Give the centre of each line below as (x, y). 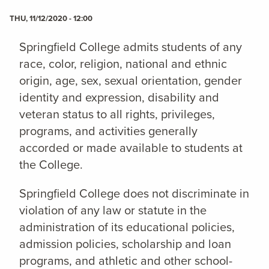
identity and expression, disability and (119, 97)
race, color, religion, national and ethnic (123, 63)
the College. (51, 164)
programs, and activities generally (108, 130)
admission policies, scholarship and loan (125, 243)
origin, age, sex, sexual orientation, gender (131, 80)
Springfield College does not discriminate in (134, 193)
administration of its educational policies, (127, 226)
